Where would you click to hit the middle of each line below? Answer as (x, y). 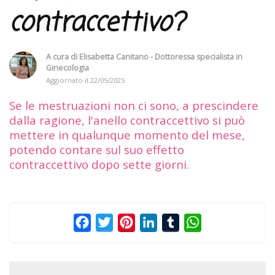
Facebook (113, 222)
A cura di (63, 56)
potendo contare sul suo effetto (97, 149)
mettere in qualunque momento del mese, (127, 134)
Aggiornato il (68, 80)
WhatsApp (225, 222)
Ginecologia (68, 68)
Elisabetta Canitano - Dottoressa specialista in (161, 56)
